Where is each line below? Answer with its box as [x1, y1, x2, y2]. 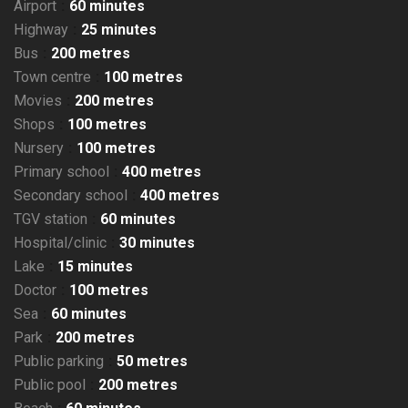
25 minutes [81, 21, 157, 38]
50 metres [117, 352, 188, 370]
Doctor [14, 281, 56, 299]
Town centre [14, 68, 91, 86]
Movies [14, 92, 62, 109]
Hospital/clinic [14, 234, 107, 251]
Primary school [14, 163, 109, 180]
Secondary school [14, 187, 127, 204]
